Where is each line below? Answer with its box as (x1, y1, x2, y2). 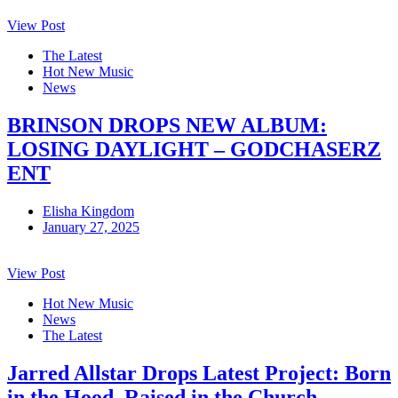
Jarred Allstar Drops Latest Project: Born (7, 361, 391, 385)
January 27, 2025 (43, 219, 139, 235)
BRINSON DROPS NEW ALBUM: (7, 113, 327, 137)
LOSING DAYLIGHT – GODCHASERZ (7, 137, 381, 161)
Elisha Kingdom (43, 203, 134, 219)
